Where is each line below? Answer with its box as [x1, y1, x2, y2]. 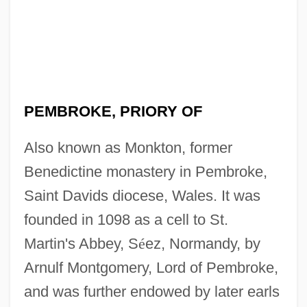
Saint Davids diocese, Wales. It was [23, 186, 260, 204]
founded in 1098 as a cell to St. [23, 210, 228, 228]
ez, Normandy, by [145, 234, 260, 252]
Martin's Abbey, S [23, 234, 138, 252]
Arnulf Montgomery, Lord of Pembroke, [23, 258, 278, 276]
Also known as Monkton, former [23, 138, 232, 156]
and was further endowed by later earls [23, 282, 280, 300]
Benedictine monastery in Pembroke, [23, 162, 267, 180]
